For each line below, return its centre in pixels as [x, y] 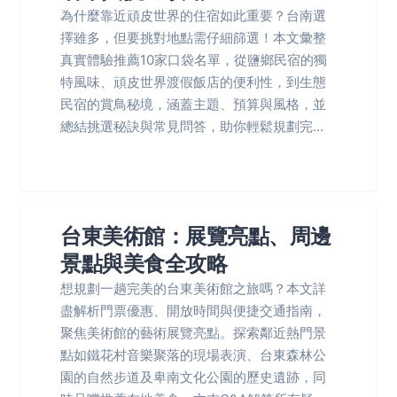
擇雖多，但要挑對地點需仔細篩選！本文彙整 [193, 38]
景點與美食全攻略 [144, 264]
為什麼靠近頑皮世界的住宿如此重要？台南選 [193, 16]
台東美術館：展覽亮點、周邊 [196, 236]
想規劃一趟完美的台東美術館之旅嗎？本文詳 [193, 288]
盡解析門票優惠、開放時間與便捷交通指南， [193, 311]
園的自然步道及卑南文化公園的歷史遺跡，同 [193, 377]
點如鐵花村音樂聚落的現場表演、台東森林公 [193, 355]
